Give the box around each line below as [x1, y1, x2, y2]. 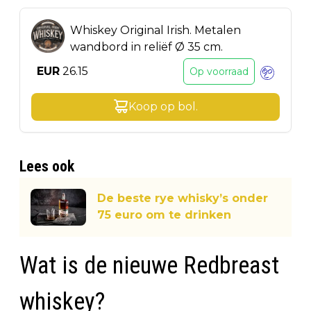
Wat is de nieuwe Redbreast [19, 251, 279, 280]
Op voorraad [190, 65, 249, 78]
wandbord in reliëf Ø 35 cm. [70, 40, 223, 53]
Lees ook [19, 157, 74, 175]
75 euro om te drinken [97, 208, 231, 222]
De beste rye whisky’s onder [97, 192, 268, 205]
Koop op [128, 99, 175, 113]
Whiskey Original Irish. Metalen [70, 23, 241, 37]
